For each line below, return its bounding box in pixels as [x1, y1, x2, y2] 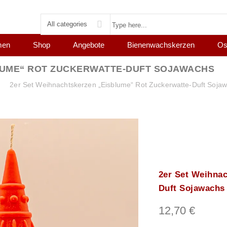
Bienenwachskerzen [127, 40, 195, 49]
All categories [47, 20, 87, 28]
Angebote [73, 40, 104, 49]
